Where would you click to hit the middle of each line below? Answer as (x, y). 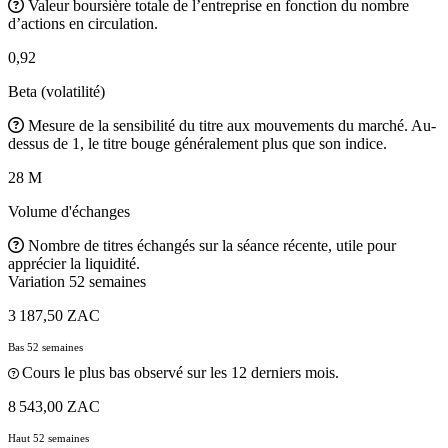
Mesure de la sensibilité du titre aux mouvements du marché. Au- (232, 125)
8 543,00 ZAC (54, 406)
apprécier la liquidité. (74, 263)
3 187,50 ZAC (54, 315)
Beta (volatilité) (56, 91)
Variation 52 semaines (77, 281)
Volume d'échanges (69, 211)
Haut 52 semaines (48, 437)
